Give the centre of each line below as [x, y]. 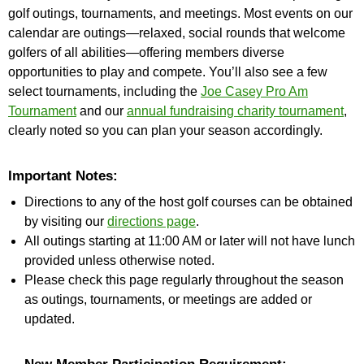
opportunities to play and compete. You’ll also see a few [168, 72]
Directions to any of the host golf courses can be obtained [188, 202]
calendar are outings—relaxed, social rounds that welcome [177, 33]
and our [102, 111]
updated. [50, 319]
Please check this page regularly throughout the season [184, 280]
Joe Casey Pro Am [254, 91]
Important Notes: [63, 176]
